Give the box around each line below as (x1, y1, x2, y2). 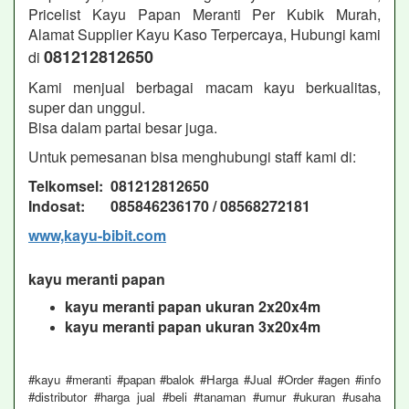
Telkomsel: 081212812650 (28, 175, 209, 196)
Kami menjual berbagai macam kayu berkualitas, (28, 77, 381, 98)
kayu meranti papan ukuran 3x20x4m (65, 316, 320, 337)
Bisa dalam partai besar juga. (28, 117, 217, 138)
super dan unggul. (28, 97, 145, 118)
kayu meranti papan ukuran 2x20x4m (65, 296, 320, 317)
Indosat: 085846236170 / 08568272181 (28, 195, 310, 216)
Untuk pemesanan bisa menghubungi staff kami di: (28, 146, 356, 167)
